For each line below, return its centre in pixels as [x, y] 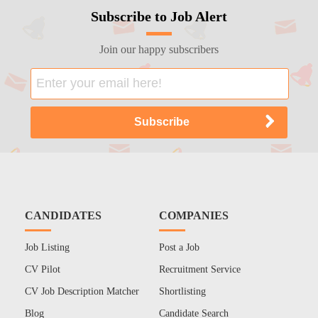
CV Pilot [42, 269]
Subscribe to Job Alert [159, 16]
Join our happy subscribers [159, 49]
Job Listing [47, 247]
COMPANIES [194, 215]
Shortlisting [183, 291]
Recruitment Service [200, 269]
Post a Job [180, 247]
